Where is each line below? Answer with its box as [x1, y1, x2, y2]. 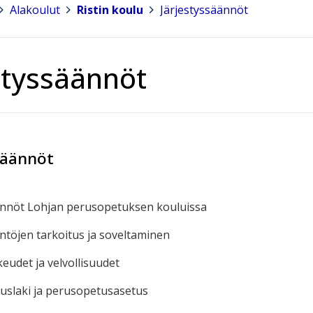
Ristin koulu [77, 1, 143, 17]
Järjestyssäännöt [160, 1, 248, 17]
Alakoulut [10, 1, 60, 17]
